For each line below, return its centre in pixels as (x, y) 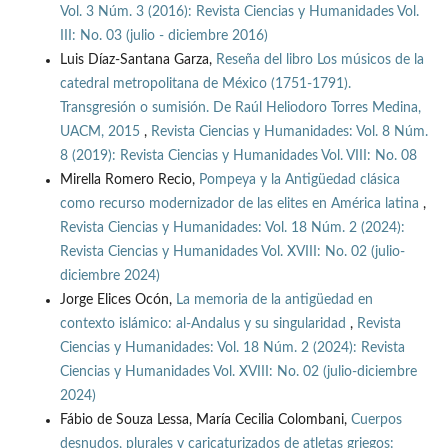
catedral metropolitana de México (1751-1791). (205, 84)
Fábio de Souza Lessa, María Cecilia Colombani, (205, 420)
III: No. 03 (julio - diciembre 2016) (163, 36)
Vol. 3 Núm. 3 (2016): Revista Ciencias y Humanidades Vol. (239, 12)
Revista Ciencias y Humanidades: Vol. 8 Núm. (289, 132)
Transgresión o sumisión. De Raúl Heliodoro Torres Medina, (240, 108)
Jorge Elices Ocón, (117, 300)
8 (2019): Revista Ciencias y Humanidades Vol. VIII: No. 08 (238, 156)
